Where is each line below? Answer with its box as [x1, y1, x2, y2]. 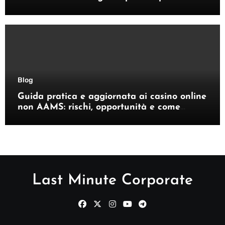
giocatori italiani [17, 3, 88, 13]
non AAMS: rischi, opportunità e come [17, 102, 180, 112]
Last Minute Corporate [32, 172, 193, 188]
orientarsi [17, 113, 58, 123]
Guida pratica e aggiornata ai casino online [17, 91, 206, 101]
